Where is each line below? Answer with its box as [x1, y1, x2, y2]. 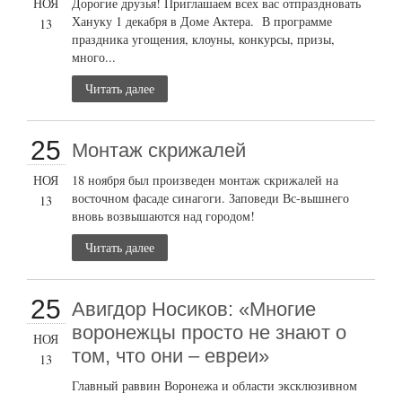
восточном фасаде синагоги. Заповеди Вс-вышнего [72, 189, 350, 207]
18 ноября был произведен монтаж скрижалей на [72, 171, 339, 189]
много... [72, 48, 117, 66]
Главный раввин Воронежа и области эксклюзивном [72, 377, 358, 395]
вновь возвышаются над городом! [72, 207, 256, 225]
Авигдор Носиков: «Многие [72, 298, 317, 321]
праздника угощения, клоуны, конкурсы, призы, [72, 31, 336, 48]
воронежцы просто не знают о [72, 321, 347, 345]
